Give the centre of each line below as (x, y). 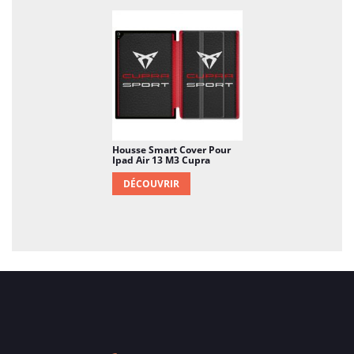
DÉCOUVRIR (151, 183)
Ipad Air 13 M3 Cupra (161, 160)
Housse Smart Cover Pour (171, 149)
